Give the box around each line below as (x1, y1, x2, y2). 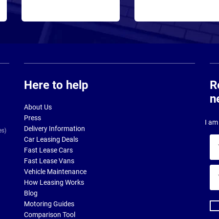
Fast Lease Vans (24, 157, 74, 165)
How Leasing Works (24, 178, 84, 186)
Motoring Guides (24, 200, 74, 208)
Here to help (24, 78, 88, 92)
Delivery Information (24, 125, 85, 132)
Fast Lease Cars (24, 146, 73, 154)
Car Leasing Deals (24, 135, 78, 143)
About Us (24, 103, 52, 111)
